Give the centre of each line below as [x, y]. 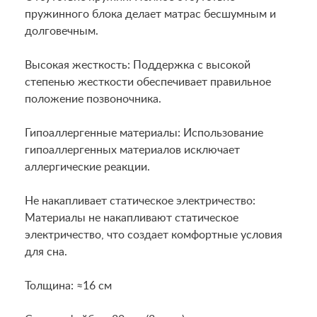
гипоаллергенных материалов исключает [132, 150]
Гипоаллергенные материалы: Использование [144, 133]
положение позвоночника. [93, 99]
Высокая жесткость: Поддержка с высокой [138, 65]
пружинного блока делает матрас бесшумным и [150, 14]
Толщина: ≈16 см [68, 286]
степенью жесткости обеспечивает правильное [148, 82]
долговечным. [62, 31]
